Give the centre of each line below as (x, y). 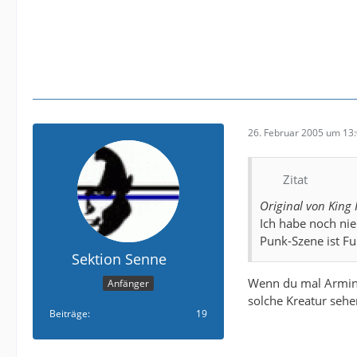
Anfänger (128, 283)
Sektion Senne (119, 259)
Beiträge (69, 313)
